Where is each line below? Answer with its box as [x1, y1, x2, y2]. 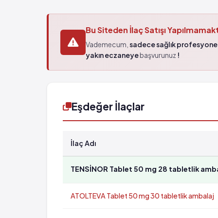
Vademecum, [86, 40, 129, 49]
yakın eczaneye [86, 51, 139, 59]
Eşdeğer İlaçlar [72, 100, 145, 113]
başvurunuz [139, 51, 177, 59]
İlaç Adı [71, 139, 96, 147]
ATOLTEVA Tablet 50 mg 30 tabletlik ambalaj [71, 191, 214, 200]
